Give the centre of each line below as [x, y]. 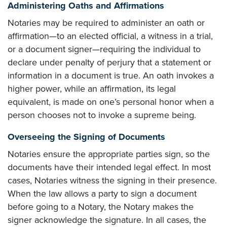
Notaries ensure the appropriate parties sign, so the [109, 154]
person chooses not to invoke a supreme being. [102, 115]
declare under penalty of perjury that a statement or [109, 63]
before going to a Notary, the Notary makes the [101, 207]
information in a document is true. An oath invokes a [111, 76]
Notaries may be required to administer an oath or [106, 23]
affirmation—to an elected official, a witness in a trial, [110, 36]
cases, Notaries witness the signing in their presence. [112, 181]
